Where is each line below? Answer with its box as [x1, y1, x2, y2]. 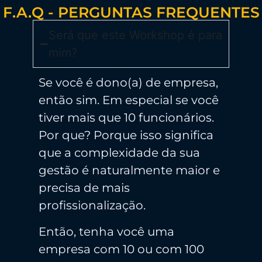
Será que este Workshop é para [49, 28, 222, 43]
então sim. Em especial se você [39, 93, 219, 108]
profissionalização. [39, 198, 146, 213]
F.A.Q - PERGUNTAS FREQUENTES [2, 4, 260, 22]
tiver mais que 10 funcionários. [39, 111, 214, 125]
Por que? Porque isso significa [39, 128, 213, 143]
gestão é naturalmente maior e [39, 163, 220, 178]
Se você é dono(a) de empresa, [39, 75, 218, 90]
